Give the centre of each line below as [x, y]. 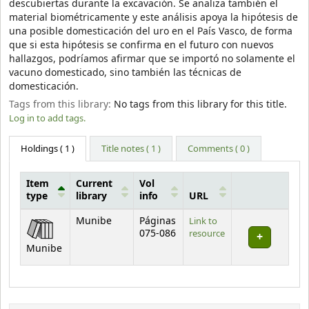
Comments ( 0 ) [219, 148]
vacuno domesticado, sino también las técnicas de [125, 72]
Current [94, 184]
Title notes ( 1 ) [131, 148]
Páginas [158, 221]
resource [207, 233]
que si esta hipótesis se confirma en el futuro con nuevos [141, 45]
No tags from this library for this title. [200, 105]
